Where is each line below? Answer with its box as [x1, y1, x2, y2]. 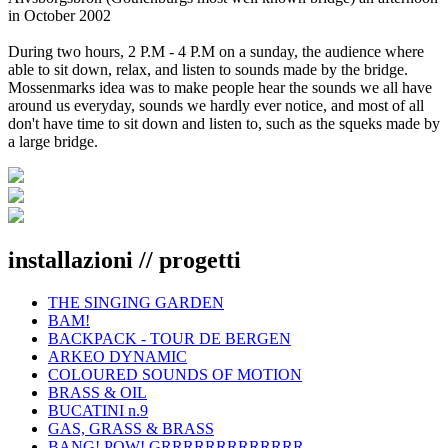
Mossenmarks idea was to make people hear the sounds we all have [8, 78, 432, 96]
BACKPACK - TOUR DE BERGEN [48, 329, 291, 347]
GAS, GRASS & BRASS [48, 419, 214, 437]
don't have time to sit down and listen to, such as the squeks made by [8, 114, 440, 132]
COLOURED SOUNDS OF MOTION [48, 365, 302, 383]
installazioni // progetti [8, 246, 241, 273]
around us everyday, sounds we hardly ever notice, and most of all [8, 96, 424, 114]
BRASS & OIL [48, 383, 147, 401]
